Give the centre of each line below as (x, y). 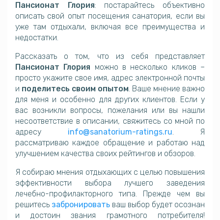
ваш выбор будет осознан (157, 205)
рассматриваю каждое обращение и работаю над (110, 143)
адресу (41, 132)
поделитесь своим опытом (75, 89)
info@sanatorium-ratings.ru (120, 132)
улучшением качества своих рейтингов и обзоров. (105, 154)
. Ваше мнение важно (167, 89)
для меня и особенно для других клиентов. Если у (110, 100)
